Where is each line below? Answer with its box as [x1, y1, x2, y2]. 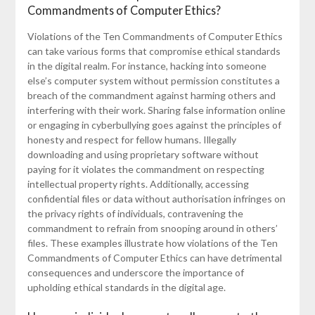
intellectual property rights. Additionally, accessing [27, 177, 249, 190]
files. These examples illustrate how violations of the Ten [27, 236, 278, 249]
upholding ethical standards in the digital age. [27, 281, 226, 293]
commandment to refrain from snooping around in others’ [27, 221, 278, 234]
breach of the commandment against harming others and [27, 89, 276, 101]
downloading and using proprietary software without [27, 148, 259, 160]
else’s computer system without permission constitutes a [27, 74, 280, 86]
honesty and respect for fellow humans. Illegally [27, 133, 236, 146]
